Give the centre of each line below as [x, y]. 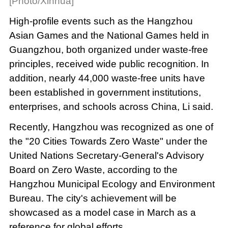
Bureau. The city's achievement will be [93, 198]
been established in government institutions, [105, 92]
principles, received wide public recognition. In [109, 64]
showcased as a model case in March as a [102, 212]
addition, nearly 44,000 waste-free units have [107, 78]
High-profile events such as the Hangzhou [101, 21]
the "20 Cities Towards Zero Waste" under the [108, 141]
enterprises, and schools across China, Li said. [111, 106]
